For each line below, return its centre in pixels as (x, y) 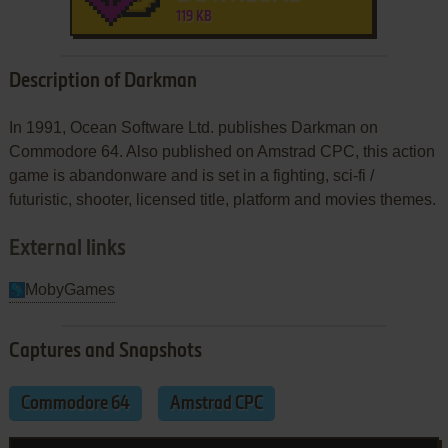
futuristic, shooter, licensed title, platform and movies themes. (222, 199)
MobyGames (69, 289)
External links (67, 248)
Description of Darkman (102, 81)
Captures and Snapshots (105, 351)
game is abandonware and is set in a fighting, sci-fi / (191, 175)
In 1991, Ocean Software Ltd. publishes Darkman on (193, 127)
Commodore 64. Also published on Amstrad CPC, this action (221, 151)
